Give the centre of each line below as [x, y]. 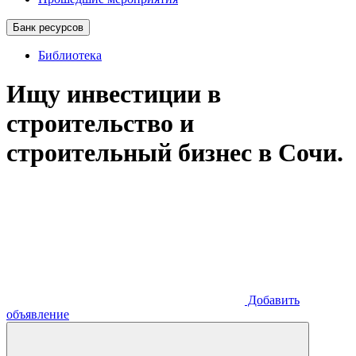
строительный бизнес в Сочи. [175, 153]
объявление [38, 314]
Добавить [272, 300]
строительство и [100, 124]
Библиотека [70, 55]
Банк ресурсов [48, 27]
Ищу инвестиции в [114, 94]
